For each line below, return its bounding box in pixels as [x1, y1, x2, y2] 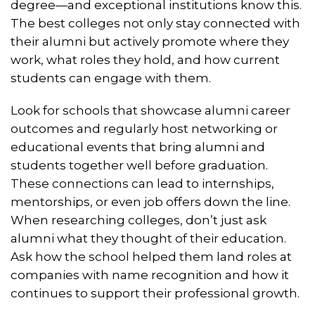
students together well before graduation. [11, 158, 268, 173]
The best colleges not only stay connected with [11, 16, 300, 31]
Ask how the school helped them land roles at [11, 250, 292, 264]
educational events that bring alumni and [11, 140, 265, 155]
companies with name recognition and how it [11, 268, 289, 283]
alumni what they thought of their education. [11, 231, 286, 246]
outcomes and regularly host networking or [11, 122, 278, 136]
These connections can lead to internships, [11, 176, 274, 191]
